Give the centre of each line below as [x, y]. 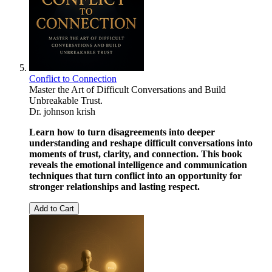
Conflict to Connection [73, 79]
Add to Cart [54, 209]
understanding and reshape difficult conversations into [141, 143]
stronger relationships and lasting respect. [114, 187]
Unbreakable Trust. [66, 101]
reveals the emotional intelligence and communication [138, 165]
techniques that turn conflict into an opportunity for [135, 176]
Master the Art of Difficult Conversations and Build [127, 90]
